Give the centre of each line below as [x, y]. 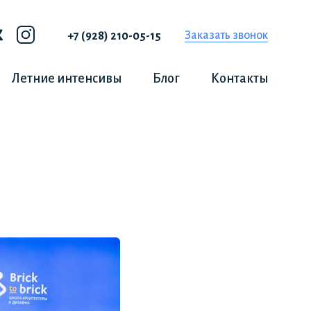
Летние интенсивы [67, 78]
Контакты [239, 78]
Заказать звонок [226, 35]
